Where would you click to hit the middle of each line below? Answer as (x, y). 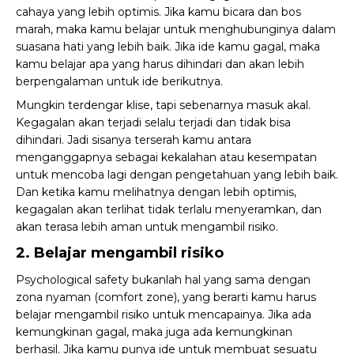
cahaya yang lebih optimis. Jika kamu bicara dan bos (158, 12)
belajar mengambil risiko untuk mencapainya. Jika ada (164, 314)
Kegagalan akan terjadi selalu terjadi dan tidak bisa (153, 122)
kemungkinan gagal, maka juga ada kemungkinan (154, 332)
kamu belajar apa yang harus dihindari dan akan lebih (160, 64)
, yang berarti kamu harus (247, 297)
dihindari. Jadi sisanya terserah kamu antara (134, 140)
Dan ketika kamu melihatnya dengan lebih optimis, (156, 192)
